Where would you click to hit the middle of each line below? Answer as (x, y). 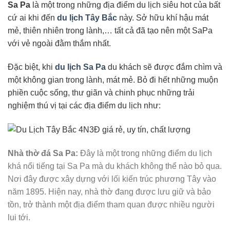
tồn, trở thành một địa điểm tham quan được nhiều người (111, 204)
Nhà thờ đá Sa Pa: (43, 153)
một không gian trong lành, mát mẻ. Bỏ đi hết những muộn (113, 80)
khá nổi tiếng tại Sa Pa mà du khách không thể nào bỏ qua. (115, 166)
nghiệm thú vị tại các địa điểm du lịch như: (84, 105)
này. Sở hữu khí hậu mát (163, 17)
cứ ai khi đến (32, 17)
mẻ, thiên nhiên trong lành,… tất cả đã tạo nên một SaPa (110, 30)
